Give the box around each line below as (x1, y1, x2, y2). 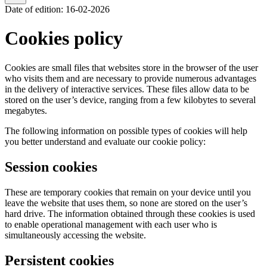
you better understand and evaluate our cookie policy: (5, 136, 206, 147)
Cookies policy (5, 27, 123, 49)
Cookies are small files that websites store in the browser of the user (5, 62, 258, 73)
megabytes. (5, 105, 47, 116)
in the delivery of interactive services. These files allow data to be (5, 83, 249, 94)
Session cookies (5, 159, 97, 175)
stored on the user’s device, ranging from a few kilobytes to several (5, 94, 256, 105)
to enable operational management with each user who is (5, 219, 217, 229)
